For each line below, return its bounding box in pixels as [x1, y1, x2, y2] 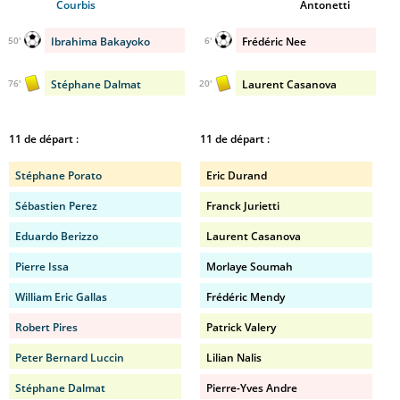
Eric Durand [206, 168, 267, 183]
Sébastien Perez [15, 198, 97, 213]
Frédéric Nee [242, 34, 306, 49]
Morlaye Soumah [206, 259, 293, 274]
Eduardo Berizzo [15, 229, 98, 244]
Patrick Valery [206, 320, 276, 335]
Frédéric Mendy [206, 289, 285, 304]
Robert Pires [15, 320, 78, 335]
